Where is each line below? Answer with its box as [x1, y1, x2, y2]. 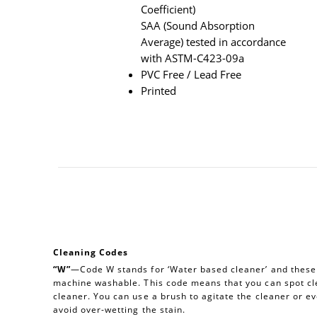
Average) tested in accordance [141, 35, 287, 49]
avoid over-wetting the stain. [52, 304, 185, 315]
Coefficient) [141, 2, 196, 16]
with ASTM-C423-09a [141, 51, 245, 65]
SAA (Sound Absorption [141, 18, 255, 33]
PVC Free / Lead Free [141, 67, 242, 81]
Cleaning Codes [52, 246, 129, 258]
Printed [141, 83, 177, 98]
